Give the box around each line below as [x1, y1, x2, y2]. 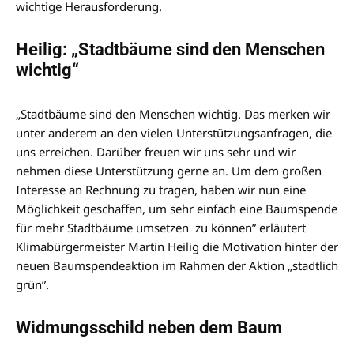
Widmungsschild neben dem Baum [16, 317, 282, 337]
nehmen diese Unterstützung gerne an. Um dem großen [16, 162, 322, 179]
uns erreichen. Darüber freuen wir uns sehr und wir [16, 143, 296, 160]
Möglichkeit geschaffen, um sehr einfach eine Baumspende [16, 200, 337, 217]
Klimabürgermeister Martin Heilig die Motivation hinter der [16, 238, 338, 254]
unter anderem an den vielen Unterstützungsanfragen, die [16, 124, 332, 141]
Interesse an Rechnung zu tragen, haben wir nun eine [16, 181, 306, 198]
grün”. [16, 276, 49, 292]
